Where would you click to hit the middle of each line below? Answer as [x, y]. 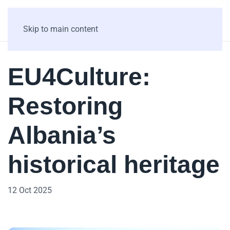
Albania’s [62, 135]
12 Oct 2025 [30, 190]
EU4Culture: [79, 77]
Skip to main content [61, 29]
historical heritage [114, 165]
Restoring [65, 106]
